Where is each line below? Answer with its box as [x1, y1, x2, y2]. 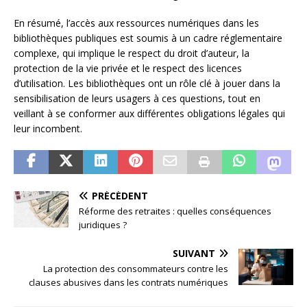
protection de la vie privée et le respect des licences [14, 62, 242, 75]
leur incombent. [14, 122, 82, 135]
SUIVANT [173, 247, 215, 260]
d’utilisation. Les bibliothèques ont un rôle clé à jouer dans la [14, 77, 280, 90]
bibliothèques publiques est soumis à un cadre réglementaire [14, 32, 282, 45]
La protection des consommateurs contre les [43, 262, 228, 275]
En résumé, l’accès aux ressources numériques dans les [14, 16, 259, 29]
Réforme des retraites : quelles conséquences [79, 205, 271, 217]
